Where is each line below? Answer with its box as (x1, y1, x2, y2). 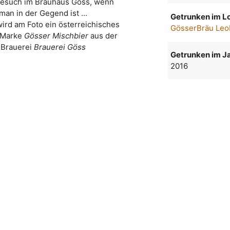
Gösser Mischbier (24, 31, 89, 41)
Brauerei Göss (33, 42, 86, 52)
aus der (88, 31, 118, 41)
